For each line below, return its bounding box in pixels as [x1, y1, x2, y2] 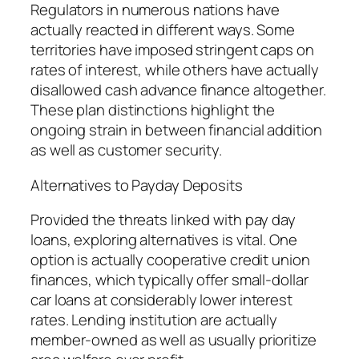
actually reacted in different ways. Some [30, 19, 295, 41]
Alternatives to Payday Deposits [30, 174, 243, 196]
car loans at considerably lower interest [30, 289, 292, 311]
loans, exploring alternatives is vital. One [30, 229, 297, 251]
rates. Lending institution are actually [30, 309, 278, 331]
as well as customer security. [30, 139, 223, 161]
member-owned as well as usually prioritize [30, 329, 317, 351]
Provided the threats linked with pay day [30, 209, 296, 231]
